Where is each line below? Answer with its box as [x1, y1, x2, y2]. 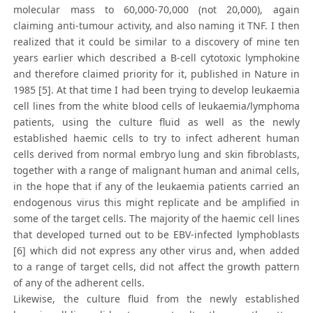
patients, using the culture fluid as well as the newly [13, 115, 300, 129]
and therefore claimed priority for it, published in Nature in [13, 67, 300, 81]
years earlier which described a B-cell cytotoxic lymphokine [13, 51, 300, 65]
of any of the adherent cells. [13, 276, 145, 290]
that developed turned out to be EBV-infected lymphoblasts [13, 228, 300, 242]
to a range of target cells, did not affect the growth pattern [13, 260, 300, 274]
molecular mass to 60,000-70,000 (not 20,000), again [13, 3, 300, 17]
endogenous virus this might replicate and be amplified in [13, 196, 300, 210]
